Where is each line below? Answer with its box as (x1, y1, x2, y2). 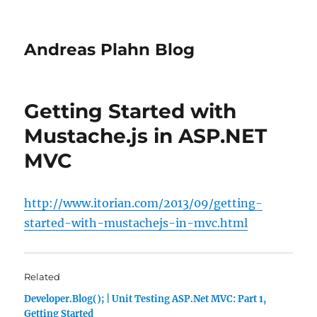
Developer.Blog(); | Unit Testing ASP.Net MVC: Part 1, (24, 293, 267, 305)
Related (24, 271, 61, 282)
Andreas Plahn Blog (24, 40, 195, 59)
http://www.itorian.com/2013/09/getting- (24, 196, 263, 210)
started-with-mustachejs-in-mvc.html (24, 216, 248, 230)
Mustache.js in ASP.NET (24, 124, 267, 148)
